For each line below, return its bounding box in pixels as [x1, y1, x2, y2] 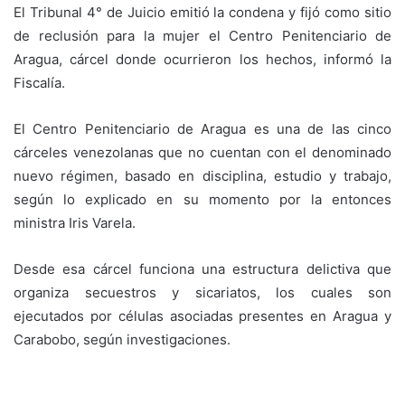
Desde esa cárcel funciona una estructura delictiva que [14, 259, 391, 278]
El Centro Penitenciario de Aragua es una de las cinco [14, 119, 391, 137]
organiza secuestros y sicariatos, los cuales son [14, 283, 391, 301]
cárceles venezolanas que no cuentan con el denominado [14, 143, 391, 161]
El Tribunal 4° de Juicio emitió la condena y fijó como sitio [14, 3, 391, 21]
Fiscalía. [14, 73, 65, 91]
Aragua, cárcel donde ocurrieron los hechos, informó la [14, 50, 391, 68]
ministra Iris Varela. [14, 213, 136, 231]
